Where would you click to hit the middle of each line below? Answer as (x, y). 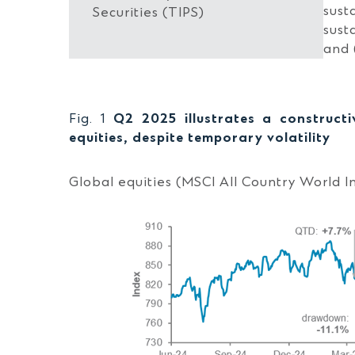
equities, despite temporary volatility (200, 138)
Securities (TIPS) (149, 13)
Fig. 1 (91, 119)
